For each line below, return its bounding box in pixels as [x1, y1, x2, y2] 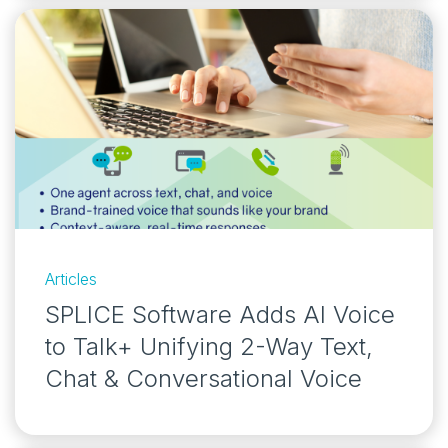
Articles [45, 268, 97, 289]
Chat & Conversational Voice [45, 363, 362, 393]
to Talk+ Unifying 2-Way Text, [45, 331, 373, 361]
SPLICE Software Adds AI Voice [45, 299, 395, 329]
